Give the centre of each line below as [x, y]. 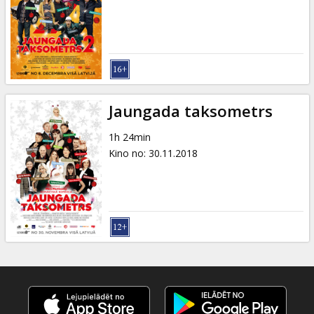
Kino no [126, 153]
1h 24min [129, 137]
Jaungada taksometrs [190, 111]
